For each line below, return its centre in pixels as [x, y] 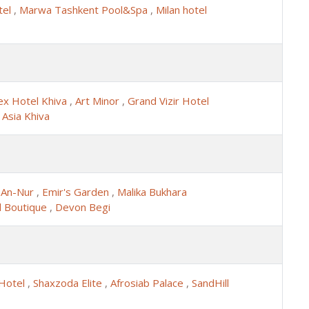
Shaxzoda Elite [69, 282]
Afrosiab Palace [148, 282]
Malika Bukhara [152, 191]
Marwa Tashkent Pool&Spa [85, 9]
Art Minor [99, 100]
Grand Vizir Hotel [168, 100]
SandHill [210, 282]
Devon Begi [83, 207]
